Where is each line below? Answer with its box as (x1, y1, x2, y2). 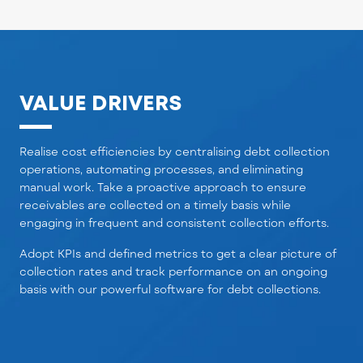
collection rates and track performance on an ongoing (19, 264, 327, 278)
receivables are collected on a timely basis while (19, 198, 291, 211)
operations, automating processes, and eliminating (19, 162, 303, 176)
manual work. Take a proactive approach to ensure (19, 180, 306, 194)
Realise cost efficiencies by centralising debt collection (19, 144, 330, 158)
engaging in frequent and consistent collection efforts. (19, 216, 329, 229)
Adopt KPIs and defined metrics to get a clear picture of (19, 246, 336, 260)
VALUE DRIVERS (19, 89, 182, 114)
